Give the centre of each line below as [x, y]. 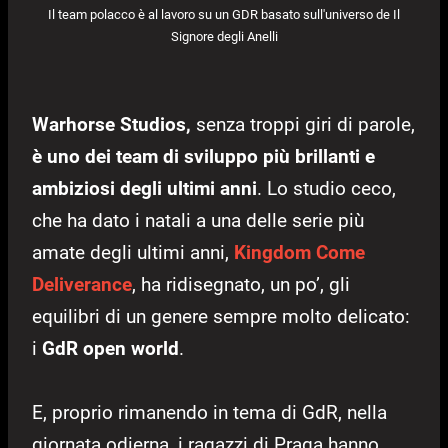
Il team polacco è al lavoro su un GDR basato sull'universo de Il [224, 15]
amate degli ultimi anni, [133, 252]
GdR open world [110, 348]
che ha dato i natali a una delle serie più [198, 220]
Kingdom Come [299, 252]
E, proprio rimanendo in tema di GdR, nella [209, 412]
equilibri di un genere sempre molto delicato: [221, 316]
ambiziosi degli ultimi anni [144, 188]
